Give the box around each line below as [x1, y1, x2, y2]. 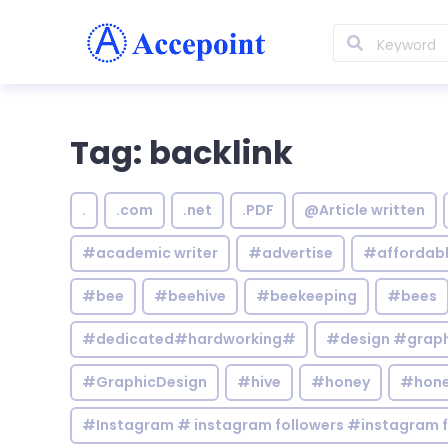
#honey [311, 372, 370, 392]
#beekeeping [256, 286, 357, 306]
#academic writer [82, 243, 218, 263]
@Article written [304, 200, 425, 220]
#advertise [248, 243, 333, 263]
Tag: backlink [70, 130, 293, 175]
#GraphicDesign [82, 372, 207, 392]
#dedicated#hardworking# [82, 329, 296, 349]
